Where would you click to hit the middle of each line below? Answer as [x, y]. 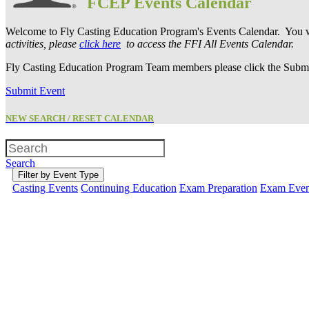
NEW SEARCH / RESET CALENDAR [80, 118]
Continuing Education [129, 188]
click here [100, 44]
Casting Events [45, 188]
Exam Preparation [218, 188]
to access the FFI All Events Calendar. [207, 44]
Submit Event [35, 91]
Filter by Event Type [58, 175]
